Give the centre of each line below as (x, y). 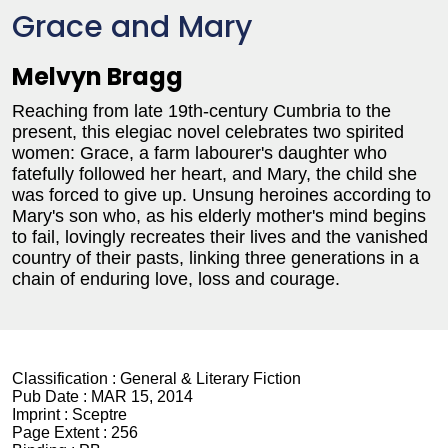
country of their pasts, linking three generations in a (215, 258)
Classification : (66, 378)
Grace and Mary (132, 27)
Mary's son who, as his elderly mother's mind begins (219, 216)
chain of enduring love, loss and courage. (176, 279)
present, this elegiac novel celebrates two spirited (208, 132)
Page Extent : (61, 432)
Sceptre (99, 414)
